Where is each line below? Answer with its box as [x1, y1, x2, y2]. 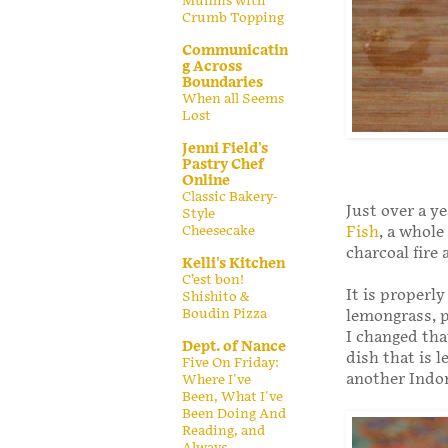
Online [182, 171, 230, 189]
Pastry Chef [182, 155, 264, 173]
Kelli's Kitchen [182, 254, 285, 272]
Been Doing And [182, 405, 286, 422]
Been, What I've [182, 388, 283, 405]
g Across [182, 57, 242, 75]
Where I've [182, 371, 251, 388]
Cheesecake [182, 222, 255, 239]
